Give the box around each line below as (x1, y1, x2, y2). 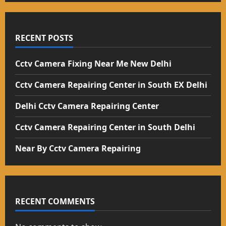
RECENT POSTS (15, 32, 73, 43)
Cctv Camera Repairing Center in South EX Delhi (15, 79, 207, 90)
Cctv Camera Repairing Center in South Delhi (15, 122, 195, 133)
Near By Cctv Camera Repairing (15, 143, 141, 154)
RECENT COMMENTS (15, 196, 95, 207)
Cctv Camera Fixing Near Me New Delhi (15, 58, 172, 69)
